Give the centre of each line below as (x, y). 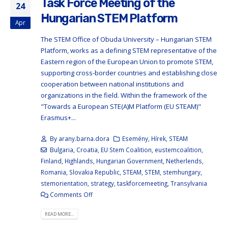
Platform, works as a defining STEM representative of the (129, 51)
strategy (102, 183)
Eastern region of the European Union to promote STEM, (127, 62)
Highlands (79, 161)
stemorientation (64, 183)
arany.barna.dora (84, 138)
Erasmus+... (58, 118)
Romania (53, 172)
